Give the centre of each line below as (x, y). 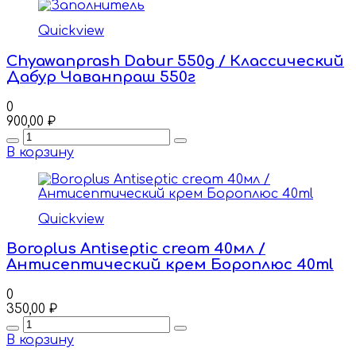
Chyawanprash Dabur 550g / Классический (175, 61)
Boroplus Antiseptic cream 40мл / (136, 249)
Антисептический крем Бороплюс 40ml (170, 265)
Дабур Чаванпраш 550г (101, 77)
